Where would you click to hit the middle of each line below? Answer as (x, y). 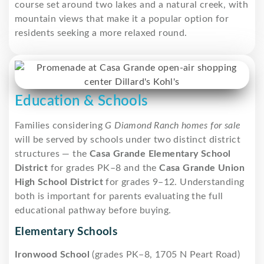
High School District (59, 182)
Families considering (60, 125)
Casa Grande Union (202, 168)
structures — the (52, 154)
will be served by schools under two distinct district (128, 139)
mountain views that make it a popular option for (122, 19)
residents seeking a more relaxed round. (101, 33)
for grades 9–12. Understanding (174, 182)
